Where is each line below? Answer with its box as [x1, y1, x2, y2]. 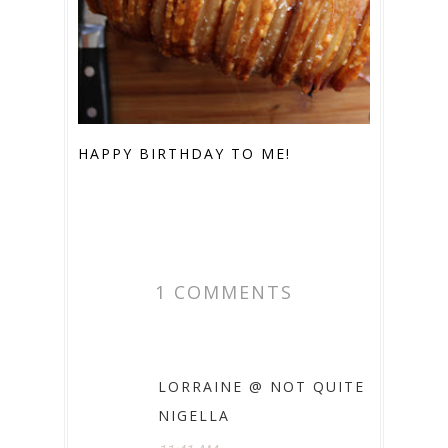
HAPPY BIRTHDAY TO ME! [78, 144, 291, 164]
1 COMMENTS [155, 280, 293, 305]
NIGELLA [158, 406, 230, 426]
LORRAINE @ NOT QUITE [158, 377, 365, 397]
